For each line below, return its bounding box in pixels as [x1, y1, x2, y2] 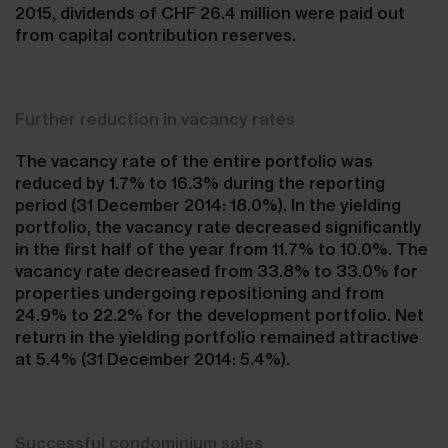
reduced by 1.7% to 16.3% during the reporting [15, 173, 385, 193]
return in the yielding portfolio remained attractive [15, 327, 419, 347]
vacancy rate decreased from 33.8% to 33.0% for [15, 261, 418, 281]
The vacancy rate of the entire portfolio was [15, 151, 373, 171]
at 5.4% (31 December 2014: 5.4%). [15, 349, 290, 369]
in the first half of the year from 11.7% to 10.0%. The [15, 239, 428, 259]
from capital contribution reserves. [15, 25, 296, 45]
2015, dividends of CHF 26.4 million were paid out [15, 3, 405, 23]
